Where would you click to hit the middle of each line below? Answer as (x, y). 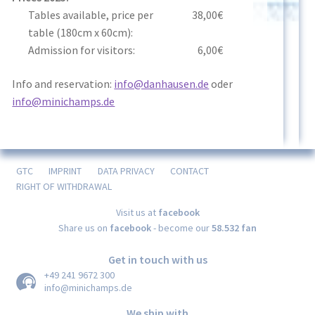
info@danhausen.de (162, 84)
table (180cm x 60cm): (81, 33)
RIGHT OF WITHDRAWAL (64, 186)
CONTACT (190, 171)
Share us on (84, 227)
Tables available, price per (91, 15)
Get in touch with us (157, 259)
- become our (181, 227)
